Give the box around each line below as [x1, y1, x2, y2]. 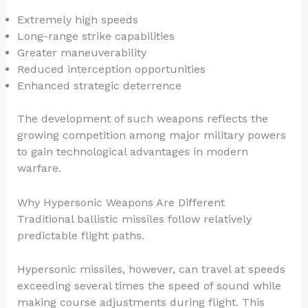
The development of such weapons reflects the [16, 111, 268, 125]
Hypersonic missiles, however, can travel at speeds [16, 263, 285, 276]
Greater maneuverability [16, 45, 146, 59]
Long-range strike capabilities [16, 29, 175, 43]
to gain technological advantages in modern [16, 144, 248, 158]
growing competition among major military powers [16, 128, 286, 142]
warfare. [16, 161, 61, 175]
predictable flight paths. [16, 228, 144, 242]
